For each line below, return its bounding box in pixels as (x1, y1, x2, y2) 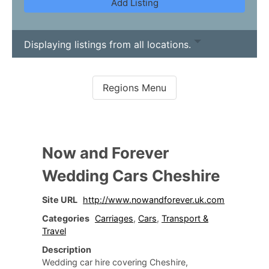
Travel (42, 226, 66, 237)
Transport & (162, 213, 208, 224)
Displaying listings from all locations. (24, 38, 194, 50)
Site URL (42, 195, 77, 205)
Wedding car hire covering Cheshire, (42, 257, 188, 268)
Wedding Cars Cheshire (42, 166, 220, 186)
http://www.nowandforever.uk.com (83, 195, 225, 205)
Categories (42, 213, 89, 224)
